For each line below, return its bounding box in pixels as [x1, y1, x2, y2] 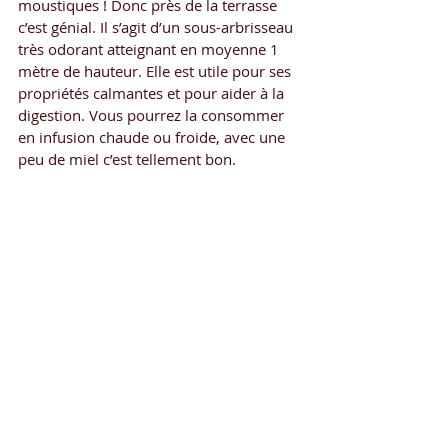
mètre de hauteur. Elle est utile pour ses [18, 60, 295, 81]
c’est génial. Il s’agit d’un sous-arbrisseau [18, 16, 297, 37]
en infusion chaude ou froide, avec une [18, 126, 289, 147]
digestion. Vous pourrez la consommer [18, 104, 288, 125]
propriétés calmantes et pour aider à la [18, 82, 288, 103]
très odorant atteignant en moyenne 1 [18, 38, 283, 59]
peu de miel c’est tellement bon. [18, 148, 236, 169]
